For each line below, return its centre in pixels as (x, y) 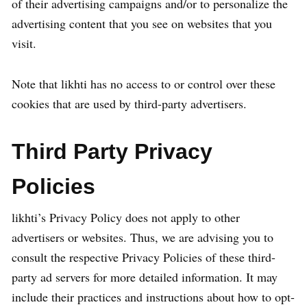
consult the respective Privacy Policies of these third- (144, 257)
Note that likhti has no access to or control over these (144, 84)
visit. (24, 43)
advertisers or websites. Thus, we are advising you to (143, 237)
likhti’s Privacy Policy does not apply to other (126, 217)
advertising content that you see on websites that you (142, 23)
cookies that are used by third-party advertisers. (129, 103)
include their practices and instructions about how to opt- (153, 297)
